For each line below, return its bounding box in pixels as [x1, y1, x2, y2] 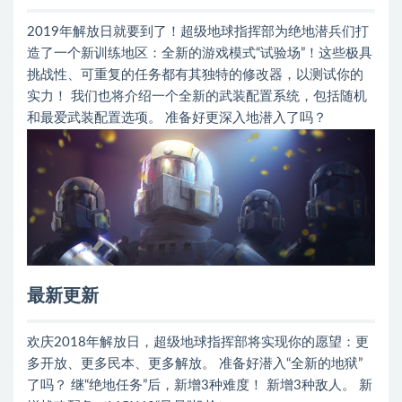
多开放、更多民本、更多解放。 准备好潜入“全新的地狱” [27, 357, 363, 371]
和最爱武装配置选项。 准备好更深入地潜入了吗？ [27, 111, 327, 126]
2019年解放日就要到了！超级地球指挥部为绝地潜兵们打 [27, 25, 369, 39]
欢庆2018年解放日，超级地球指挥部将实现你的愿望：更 [27, 336, 369, 350]
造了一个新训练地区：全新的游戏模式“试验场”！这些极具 [27, 47, 372, 61]
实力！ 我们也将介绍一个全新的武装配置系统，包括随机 [27, 90, 367, 104]
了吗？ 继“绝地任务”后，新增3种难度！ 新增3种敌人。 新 [27, 379, 372, 393]
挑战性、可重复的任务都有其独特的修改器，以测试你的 [27, 68, 363, 83]
